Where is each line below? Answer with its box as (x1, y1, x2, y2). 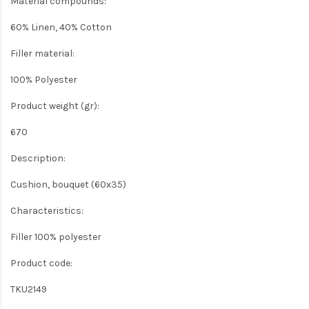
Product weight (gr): (10, 99, 99, 112)
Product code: (10, 257, 72, 269)
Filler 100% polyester (10, 230, 101, 243)
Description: (10, 152, 66, 164)
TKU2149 (10, 283, 47, 295)
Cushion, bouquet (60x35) (10, 178, 126, 190)
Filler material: (10, 47, 74, 59)
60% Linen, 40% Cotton (10, 21, 112, 33)
